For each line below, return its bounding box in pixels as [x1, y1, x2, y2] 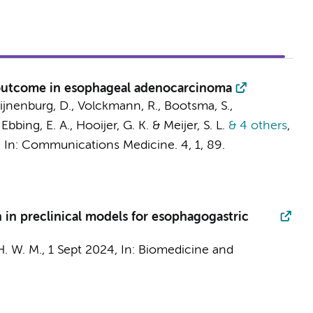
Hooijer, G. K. [75, 119, 149, 132]
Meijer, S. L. [163, 119, 225, 132]
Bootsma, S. [163, 100, 230, 112]
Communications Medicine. [21, 139, 177, 152]
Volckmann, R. [77, 100, 158, 112]
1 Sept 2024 [48, 244, 115, 256]
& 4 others [224, 119, 287, 132]
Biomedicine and [138, 244, 233, 256]
